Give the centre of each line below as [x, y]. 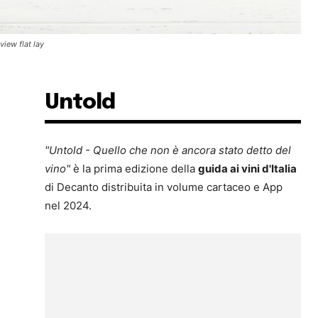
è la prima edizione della [135, 169]
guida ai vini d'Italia [248, 169]
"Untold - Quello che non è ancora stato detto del [168, 150]
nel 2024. [68, 205]
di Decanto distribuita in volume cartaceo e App [164, 187]
